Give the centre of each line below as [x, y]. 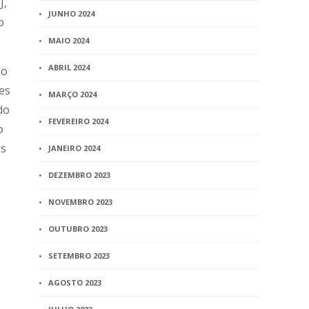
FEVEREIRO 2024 [79, 121]
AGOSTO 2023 [75, 282]
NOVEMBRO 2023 [81, 202]
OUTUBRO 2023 [78, 229]
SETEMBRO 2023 [79, 256]
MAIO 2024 [69, 40]
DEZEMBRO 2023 [80, 175]
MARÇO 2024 [73, 94]
